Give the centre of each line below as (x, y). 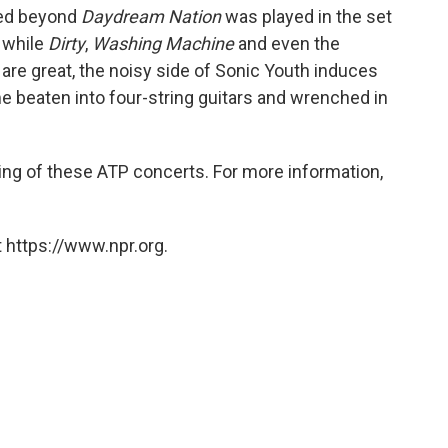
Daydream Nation (151, 16)
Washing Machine (163, 43)
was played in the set (306, 16)
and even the (287, 43)
